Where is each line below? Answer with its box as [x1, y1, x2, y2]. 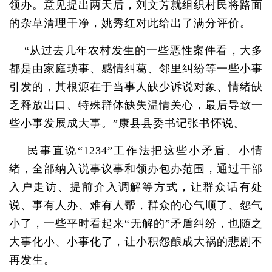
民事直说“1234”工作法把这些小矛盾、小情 [9, 144, 263, 157]
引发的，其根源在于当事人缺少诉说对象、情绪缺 [9, 81, 263, 93]
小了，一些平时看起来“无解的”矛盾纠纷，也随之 [9, 217, 263, 229]
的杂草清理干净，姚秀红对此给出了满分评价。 [9, 17, 251, 29]
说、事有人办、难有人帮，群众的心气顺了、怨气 [9, 199, 263, 211]
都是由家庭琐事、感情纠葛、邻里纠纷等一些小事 [9, 63, 263, 75]
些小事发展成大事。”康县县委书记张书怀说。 [9, 117, 245, 129]
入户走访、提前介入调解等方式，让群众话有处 [9, 181, 263, 193]
